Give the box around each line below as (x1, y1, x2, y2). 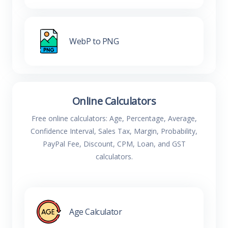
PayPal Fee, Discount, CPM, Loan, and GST (42, 139, 186, 149)
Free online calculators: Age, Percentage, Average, (31, 113, 197, 123)
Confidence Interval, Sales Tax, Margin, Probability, (31, 126, 197, 136)
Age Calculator (69, 206, 122, 217)
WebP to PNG (69, 35, 119, 47)
